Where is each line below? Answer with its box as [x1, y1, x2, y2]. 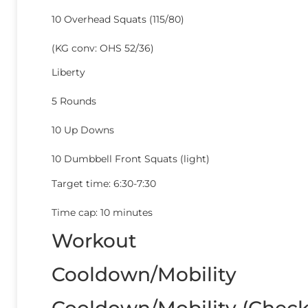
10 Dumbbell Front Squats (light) [52, 153, 210, 166]
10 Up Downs [52, 124, 114, 137]
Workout [52, 229, 137, 253]
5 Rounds [52, 95, 96, 108]
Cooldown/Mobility [52, 263, 236, 287]
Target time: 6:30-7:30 [52, 177, 156, 190]
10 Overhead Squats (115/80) [52, 12, 184, 25]
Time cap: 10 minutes [52, 206, 153, 219]
